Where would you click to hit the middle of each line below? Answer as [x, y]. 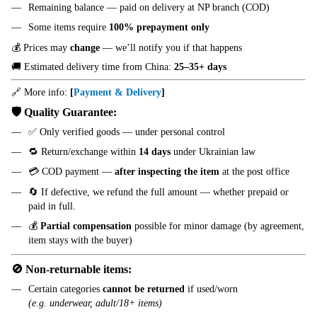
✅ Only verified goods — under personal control [127, 132]
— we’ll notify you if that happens [171, 47]
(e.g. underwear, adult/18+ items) [95, 304]
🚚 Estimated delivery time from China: [93, 67]
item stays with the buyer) [80, 241]
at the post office [254, 172]
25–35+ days [200, 67]
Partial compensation [86, 226]
